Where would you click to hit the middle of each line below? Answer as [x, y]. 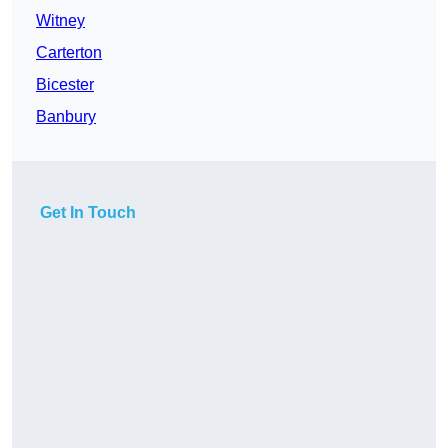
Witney [60, 21]
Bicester [65, 85]
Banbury [66, 117]
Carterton [69, 53]
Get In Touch [88, 213]
